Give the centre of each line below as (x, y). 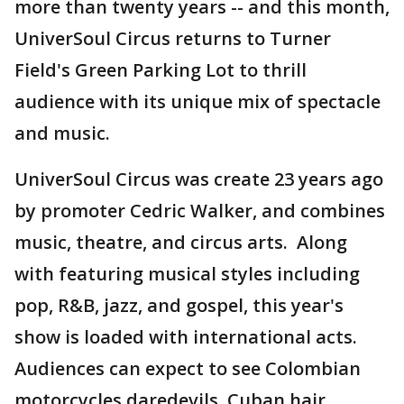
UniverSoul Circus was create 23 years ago (199, 179)
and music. (62, 133)
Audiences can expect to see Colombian (188, 368)
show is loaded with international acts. (188, 337)
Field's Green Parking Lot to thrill (161, 70)
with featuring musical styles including (187, 274)
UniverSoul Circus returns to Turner (173, 38)
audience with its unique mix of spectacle (197, 101)
